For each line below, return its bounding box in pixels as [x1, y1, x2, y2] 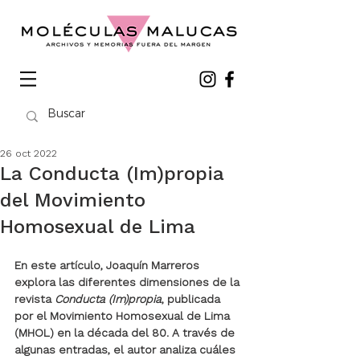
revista [14, 292, 55, 305]
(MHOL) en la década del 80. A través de [14, 326, 238, 339]
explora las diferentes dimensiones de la [14, 276, 243, 288]
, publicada [162, 292, 223, 305]
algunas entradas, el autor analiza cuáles [14, 343, 239, 356]
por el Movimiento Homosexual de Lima [14, 309, 233, 322]
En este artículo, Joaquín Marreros [14, 259, 202, 272]
